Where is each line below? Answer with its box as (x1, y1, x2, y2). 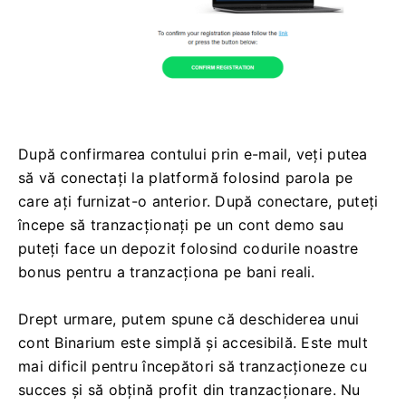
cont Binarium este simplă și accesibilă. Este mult (18, 333, 368, 352)
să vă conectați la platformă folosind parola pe (18, 168, 353, 187)
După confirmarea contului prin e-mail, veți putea (18, 144, 368, 163)
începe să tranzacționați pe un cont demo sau (18, 215, 344, 234)
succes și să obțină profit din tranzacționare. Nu (18, 380, 361, 399)
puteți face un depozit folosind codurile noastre (18, 238, 359, 257)
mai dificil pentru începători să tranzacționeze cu (18, 356, 367, 375)
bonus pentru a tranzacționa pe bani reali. (18, 262, 315, 281)
